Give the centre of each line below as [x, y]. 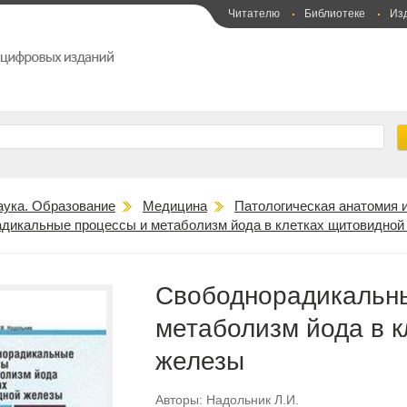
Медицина [175, 206]
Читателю [254, 14]
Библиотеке [335, 14]
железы [200, 361]
